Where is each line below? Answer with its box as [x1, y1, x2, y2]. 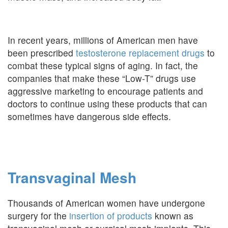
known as [152, 209, 193, 222]
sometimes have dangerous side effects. [8, 110, 171, 123]
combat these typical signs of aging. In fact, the [8, 59, 198, 72]
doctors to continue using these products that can [8, 97, 207, 110]
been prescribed [8, 46, 73, 59]
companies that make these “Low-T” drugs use [8, 72, 196, 84]
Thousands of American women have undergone [8, 196, 205, 209]
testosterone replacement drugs [73, 46, 207, 59]
